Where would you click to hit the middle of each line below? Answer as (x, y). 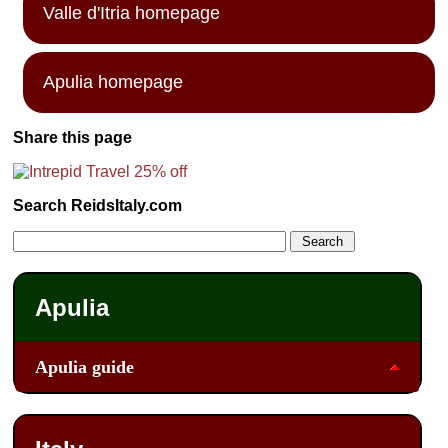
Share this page (73, 138)
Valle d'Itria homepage (132, 13)
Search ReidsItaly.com (98, 206)
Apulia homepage (113, 82)
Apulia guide (85, 367)
